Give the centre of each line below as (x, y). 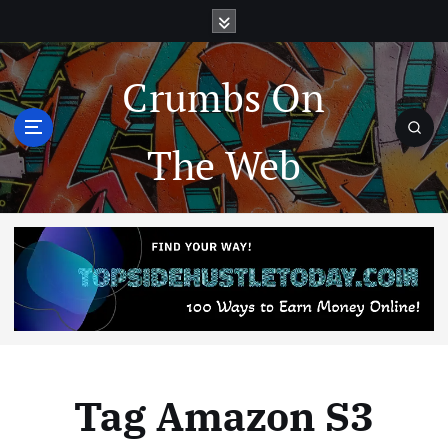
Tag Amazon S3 (224, 416)
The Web (224, 164)
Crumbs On (224, 96)
